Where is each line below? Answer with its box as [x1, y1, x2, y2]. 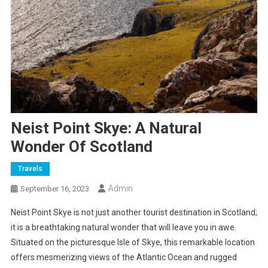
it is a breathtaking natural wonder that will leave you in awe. [10, 223, 236, 233]
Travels [17, 165, 42, 173]
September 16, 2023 [20, 184, 89, 194]
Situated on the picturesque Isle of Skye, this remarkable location [10, 237, 255, 248]
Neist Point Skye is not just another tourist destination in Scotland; [10, 208, 257, 218]
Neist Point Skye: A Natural [10, 119, 202, 138]
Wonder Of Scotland [10, 138, 153, 156]
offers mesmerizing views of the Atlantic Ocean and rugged [10, 252, 237, 263]
